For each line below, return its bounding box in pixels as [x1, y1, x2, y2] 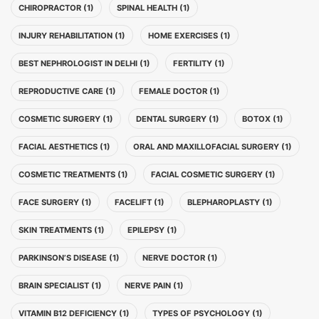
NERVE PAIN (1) [125, 281, 184, 291]
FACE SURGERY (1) [19, 197, 92, 207]
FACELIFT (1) [115, 197, 164, 207]
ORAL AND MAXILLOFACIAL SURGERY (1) [133, 142, 292, 152]
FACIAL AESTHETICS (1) [19, 142, 110, 152]
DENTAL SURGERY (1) [136, 114, 219, 124]
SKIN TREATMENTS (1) [19, 225, 105, 235]
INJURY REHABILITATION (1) [19, 31, 125, 41]
